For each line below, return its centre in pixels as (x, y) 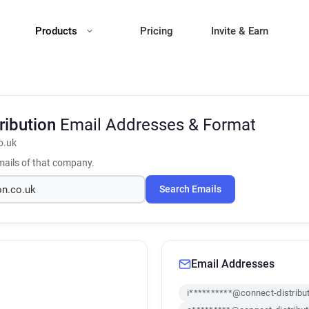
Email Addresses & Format (158, 125)
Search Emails (190, 189)
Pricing (157, 31)
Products (58, 31)
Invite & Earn (240, 31)
